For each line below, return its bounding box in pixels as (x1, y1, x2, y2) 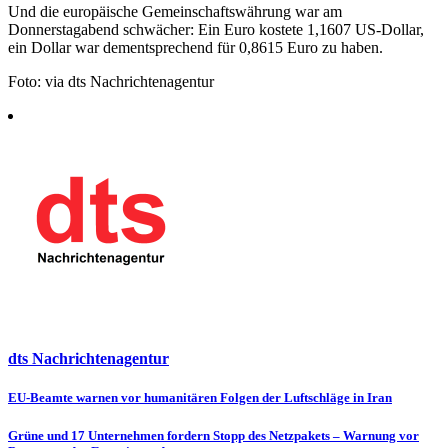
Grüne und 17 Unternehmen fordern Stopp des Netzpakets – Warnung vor (8, 428, 419, 444)
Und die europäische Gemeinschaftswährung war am (8, 2, 342, 20)
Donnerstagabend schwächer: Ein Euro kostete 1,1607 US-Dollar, (8, 20, 424, 38)
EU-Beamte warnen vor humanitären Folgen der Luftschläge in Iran (8, 390, 392, 406)
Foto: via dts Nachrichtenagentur (8, 72, 214, 90)
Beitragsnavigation (7, 389, 201, 416)
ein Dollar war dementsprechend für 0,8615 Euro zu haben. (8, 38, 383, 56)
